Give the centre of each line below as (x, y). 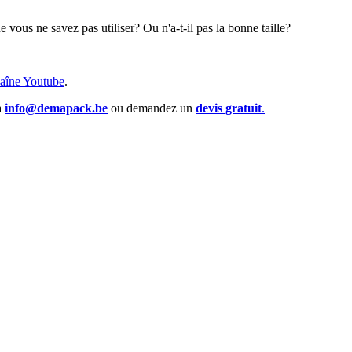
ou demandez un (152, 108)
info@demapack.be (56, 108)
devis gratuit (229, 108)
